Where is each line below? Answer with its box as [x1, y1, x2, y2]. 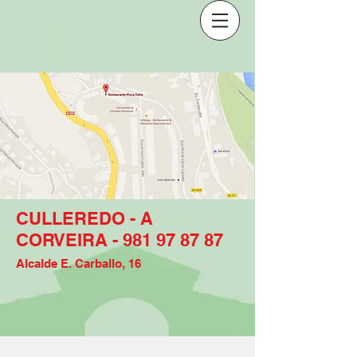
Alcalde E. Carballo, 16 [16, 257, 141, 270]
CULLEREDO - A [16, 208, 153, 229]
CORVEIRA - [16, 229, 123, 250]
